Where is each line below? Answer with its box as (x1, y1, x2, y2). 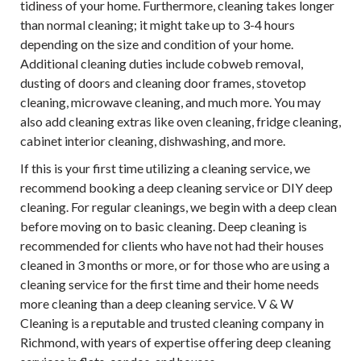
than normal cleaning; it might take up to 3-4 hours (20, 17, 295, 32)
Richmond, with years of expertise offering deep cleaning (20, 334, 331, 350)
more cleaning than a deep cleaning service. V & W (20, 296, 293, 311)
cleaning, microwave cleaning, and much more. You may (20, 94, 321, 110)
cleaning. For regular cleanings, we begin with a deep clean (20, 199, 337, 214)
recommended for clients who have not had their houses (20, 238, 324, 253)
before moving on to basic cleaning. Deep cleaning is (20, 218, 307, 234)
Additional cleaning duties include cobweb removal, (20, 56, 303, 71)
